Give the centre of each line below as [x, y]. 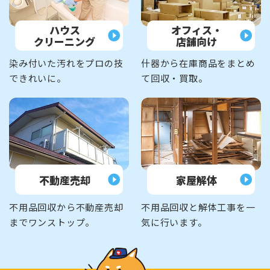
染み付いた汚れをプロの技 [66, 63]
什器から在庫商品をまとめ [198, 63]
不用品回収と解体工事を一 [198, 207]
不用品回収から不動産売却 [66, 207]
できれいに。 [38, 78]
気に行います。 [174, 222]
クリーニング [64, 41]
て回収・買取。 [174, 78]
